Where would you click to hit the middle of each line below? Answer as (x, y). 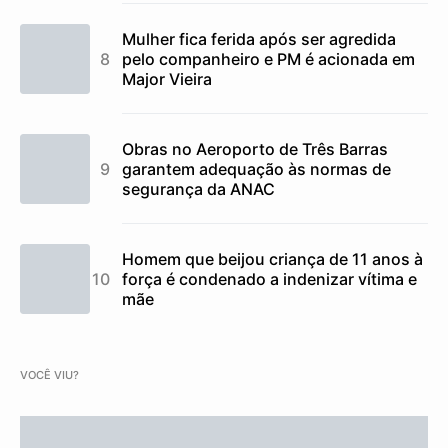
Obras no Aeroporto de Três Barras (255, 148)
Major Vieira (167, 78)
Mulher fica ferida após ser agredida (259, 38)
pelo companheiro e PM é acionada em (268, 58)
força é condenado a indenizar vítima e (269, 278)
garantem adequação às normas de (256, 168)
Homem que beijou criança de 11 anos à (272, 258)
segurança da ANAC (198, 188)
